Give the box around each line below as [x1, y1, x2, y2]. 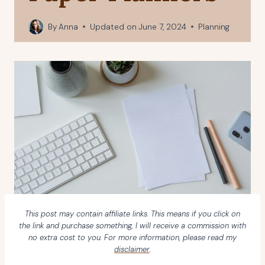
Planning [198, 21, 230, 32]
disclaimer [114, 244, 150, 255]
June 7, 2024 [138, 21, 187, 32]
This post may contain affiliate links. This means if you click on [25, 209, 240, 219]
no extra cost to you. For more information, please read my [28, 232, 237, 243]
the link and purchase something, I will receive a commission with [19, 221, 246, 231]
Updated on [90, 21, 137, 32]
